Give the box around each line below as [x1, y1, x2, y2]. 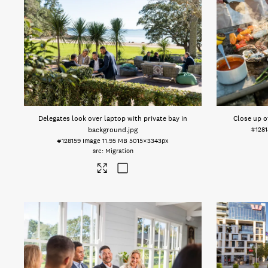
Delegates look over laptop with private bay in [38, 114, 188, 123]
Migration [105, 147, 133, 156]
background [88, 125, 127, 135]
